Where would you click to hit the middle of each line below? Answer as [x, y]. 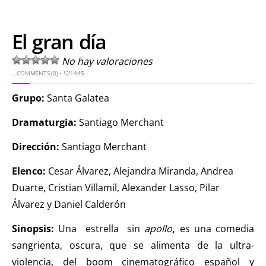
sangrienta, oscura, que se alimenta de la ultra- [133, 245]
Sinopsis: [33, 228]
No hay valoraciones [107, 61]
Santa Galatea [77, 98]
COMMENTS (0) [37, 73]
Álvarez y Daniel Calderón [69, 204]
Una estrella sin [99, 228]
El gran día [59, 41]
